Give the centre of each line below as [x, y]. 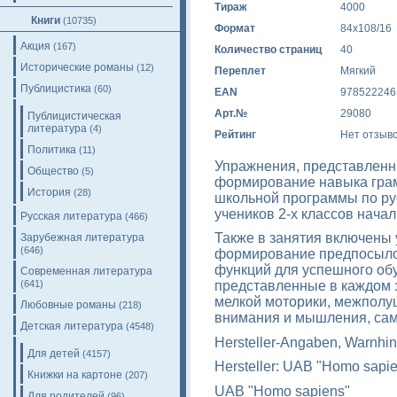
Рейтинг [235, 135]
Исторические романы [77, 67]
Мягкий [358, 71]
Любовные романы [68, 305]
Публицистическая [74, 116]
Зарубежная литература [82, 237]
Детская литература [72, 326]
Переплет [240, 71]
